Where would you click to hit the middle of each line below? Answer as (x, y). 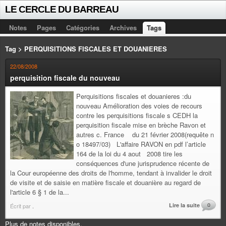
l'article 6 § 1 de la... (40, 192)
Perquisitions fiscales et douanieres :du (134, 96)
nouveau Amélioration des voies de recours (139, 106)
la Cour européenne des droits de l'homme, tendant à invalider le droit (111, 173)
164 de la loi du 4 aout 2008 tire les (129, 154)
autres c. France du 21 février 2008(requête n (145, 134)
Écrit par (21, 206)
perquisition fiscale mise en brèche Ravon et (141, 125)
